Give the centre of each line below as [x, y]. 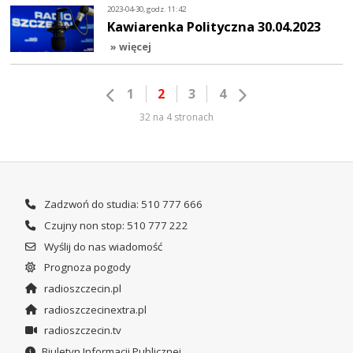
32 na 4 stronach [176, 117]
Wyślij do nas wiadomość [102, 246]
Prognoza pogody [86, 268]
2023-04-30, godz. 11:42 [147, 9]
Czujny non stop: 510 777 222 [115, 225]
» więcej [131, 46]
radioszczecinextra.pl [94, 309]
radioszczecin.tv [81, 331]
